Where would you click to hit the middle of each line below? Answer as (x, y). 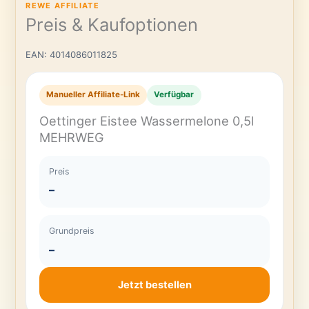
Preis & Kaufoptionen (112, 24)
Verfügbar (174, 95)
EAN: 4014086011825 (72, 54)
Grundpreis (72, 230)
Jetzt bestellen (154, 285)
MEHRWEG (71, 138)
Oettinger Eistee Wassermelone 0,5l (146, 121)
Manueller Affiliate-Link (93, 95)
